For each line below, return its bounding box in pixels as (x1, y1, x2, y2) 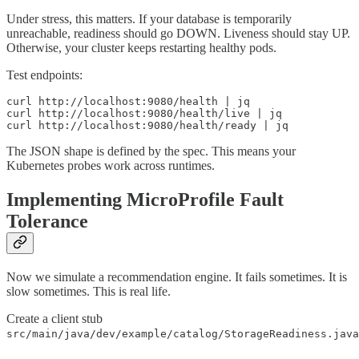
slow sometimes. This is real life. (6, 284, 171, 298)
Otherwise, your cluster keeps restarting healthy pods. (6, 40, 276, 54)
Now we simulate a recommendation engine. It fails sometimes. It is (6, 269, 347, 284)
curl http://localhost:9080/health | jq (6, 95, 250, 107)
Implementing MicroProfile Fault (6, 188, 284, 210)
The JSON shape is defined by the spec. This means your (6, 143, 296, 158)
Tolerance (6, 210, 88, 232)
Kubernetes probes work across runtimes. (6, 158, 215, 172)
